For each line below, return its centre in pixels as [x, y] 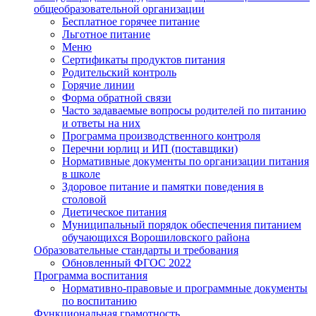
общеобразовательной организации [119, 9]
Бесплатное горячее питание [131, 22]
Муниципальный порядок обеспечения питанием [182, 225]
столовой [84, 199]
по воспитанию [99, 301]
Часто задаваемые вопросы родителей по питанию [184, 110]
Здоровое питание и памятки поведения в [163, 187]
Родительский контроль [119, 72]
